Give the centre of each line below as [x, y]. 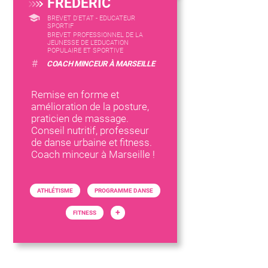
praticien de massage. [80, 118]
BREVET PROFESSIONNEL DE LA [95, 35]
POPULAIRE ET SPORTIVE [86, 51]
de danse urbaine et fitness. [92, 142]
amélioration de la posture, [90, 106]
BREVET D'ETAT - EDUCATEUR [92, 18]
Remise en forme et [75, 95]
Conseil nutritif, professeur [90, 130]
